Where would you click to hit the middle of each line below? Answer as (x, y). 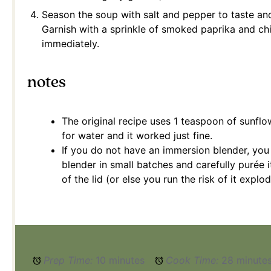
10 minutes (120, 260)
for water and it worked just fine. (137, 136)
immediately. (70, 44)
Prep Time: (68, 260)
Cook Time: (192, 260)
